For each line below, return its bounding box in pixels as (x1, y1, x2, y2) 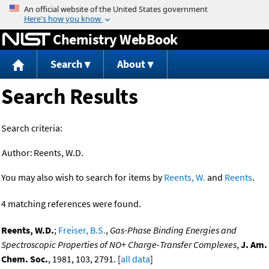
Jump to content (101, 2, 168, 14)
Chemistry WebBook (53, 29, 178, 49)
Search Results (1, 83, 138, 110)
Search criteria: (1, 122, 62, 134)
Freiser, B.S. (58, 224, 106, 237)
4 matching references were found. (1, 198, 141, 210)
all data (121, 253, 150, 265)
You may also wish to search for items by (1, 171, 164, 184)
